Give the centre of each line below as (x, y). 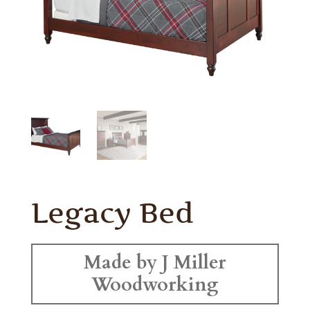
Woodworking (155, 285)
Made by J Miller (155, 263)
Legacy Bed (112, 213)
